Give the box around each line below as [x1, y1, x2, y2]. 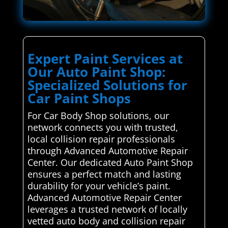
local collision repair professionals [27, 132, 175, 145]
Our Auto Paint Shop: [27, 62, 165, 81]
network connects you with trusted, [27, 121, 178, 133]
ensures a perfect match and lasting [27, 167, 181, 180]
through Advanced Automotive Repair [27, 144, 188, 157]
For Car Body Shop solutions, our [27, 109, 169, 122]
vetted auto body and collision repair [27, 214, 185, 227]
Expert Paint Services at [27, 49, 183, 68]
